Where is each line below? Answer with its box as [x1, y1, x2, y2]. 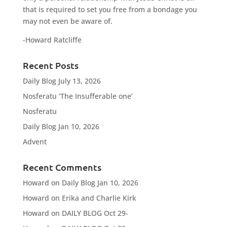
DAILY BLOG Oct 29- [61, 208, 128, 218]
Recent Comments [22, 161, 101, 173]
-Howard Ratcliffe [22, 35, 82, 45]
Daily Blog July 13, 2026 [22, 76, 101, 86]
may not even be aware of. [22, 16, 112, 26]
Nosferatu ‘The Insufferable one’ [22, 91, 133, 101]
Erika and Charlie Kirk [61, 193, 136, 203]
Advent [22, 137, 47, 147]
